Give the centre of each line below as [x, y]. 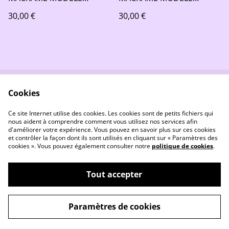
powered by [151, 213]
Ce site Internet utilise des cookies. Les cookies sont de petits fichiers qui [111, 113]
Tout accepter [114, 174]
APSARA [23, 8]
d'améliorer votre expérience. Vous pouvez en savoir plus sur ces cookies [112, 130]
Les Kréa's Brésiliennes [84, 190]
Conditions [156, 99]
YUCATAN [137, 8]
